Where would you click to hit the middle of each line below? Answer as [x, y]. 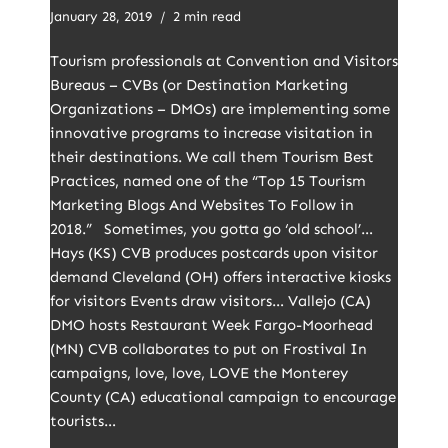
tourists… [85, 421]
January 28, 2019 [101, 16]
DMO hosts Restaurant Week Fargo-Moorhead [211, 325]
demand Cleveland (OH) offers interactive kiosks [220, 277]
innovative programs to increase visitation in [211, 133]
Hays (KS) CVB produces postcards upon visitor [214, 253]
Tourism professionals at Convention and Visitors [224, 61]
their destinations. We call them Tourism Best [212, 157]
